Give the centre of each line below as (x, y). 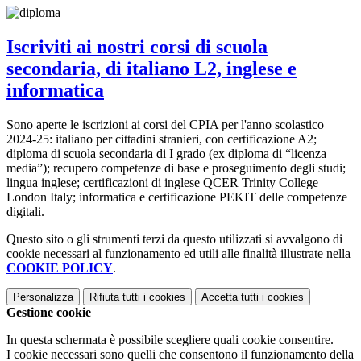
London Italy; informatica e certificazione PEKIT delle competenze (177, 197)
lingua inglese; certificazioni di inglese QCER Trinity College (162, 182)
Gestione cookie (49, 312)
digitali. (25, 211)
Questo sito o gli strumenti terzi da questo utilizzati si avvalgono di (174, 239)
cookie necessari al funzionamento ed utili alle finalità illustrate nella (178, 253)
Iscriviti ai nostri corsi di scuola (137, 46)
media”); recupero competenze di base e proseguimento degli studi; (176, 168)
